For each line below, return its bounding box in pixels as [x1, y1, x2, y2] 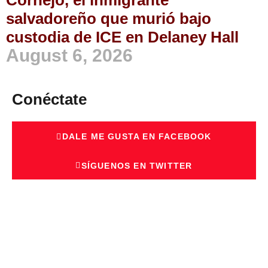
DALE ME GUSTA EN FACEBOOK [62, 132, 212, 142]
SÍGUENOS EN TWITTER [81, 161, 193, 171]
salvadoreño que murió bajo [6, 10, 211, 28]
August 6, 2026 [6, 45, 133, 66]
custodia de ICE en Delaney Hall [6, 28, 243, 47]
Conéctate [12, 90, 87, 109]
